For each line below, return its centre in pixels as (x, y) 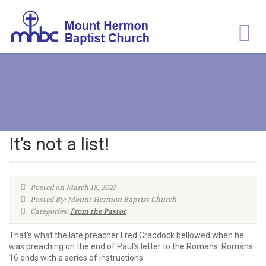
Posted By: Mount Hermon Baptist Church (102, 199)
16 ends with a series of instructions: (78, 258)
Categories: (49, 211)
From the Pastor (98, 211)
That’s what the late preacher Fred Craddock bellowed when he (126, 235)
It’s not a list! (59, 144)
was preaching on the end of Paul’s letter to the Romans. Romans (131, 246)
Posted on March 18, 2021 (72, 188)
